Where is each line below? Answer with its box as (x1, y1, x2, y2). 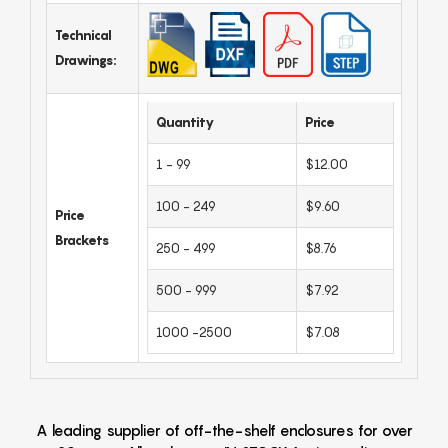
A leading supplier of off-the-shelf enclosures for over (35, 421, 413, 440)
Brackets (55, 232, 109, 249)
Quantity (156, 114, 214, 131)
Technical (55, 27, 112, 44)
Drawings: (55, 52, 117, 69)
